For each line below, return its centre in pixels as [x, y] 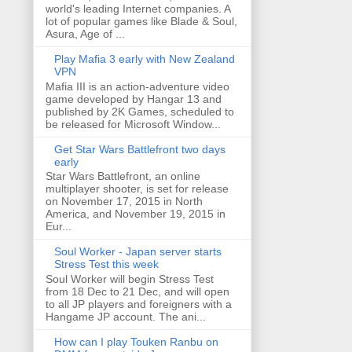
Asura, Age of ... [85, 33]
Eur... [59, 227]
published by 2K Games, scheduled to [140, 111]
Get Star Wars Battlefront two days [139, 149]
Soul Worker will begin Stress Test [130, 279]
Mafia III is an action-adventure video [137, 86]
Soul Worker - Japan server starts [137, 252]
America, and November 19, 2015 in [136, 214]
